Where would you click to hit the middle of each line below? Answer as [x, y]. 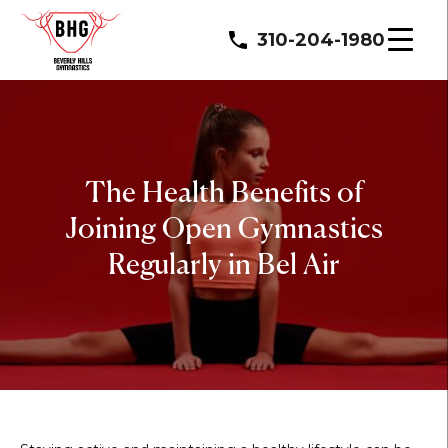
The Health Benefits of [224, 194]
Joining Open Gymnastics [224, 230]
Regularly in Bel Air [224, 266]
